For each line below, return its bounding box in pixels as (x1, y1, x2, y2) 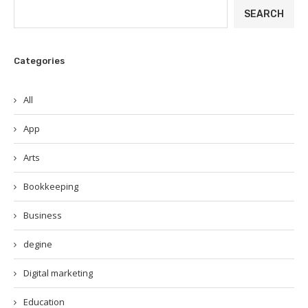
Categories (14, 56, 65, 66)
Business (23, 209, 62, 221)
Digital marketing (23, 267, 93, 279)
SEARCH (244, 8, 284, 20)
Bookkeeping (23, 180, 78, 192)
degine (23, 238, 52, 250)
